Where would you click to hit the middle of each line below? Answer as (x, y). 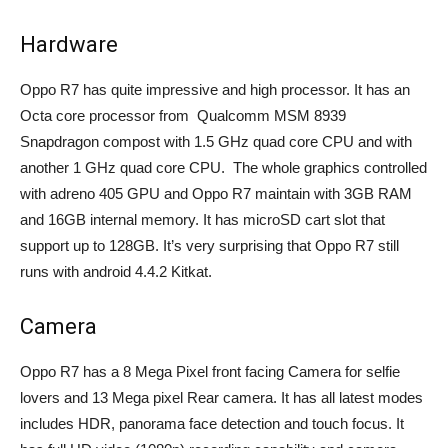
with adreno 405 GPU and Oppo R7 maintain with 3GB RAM (216, 193)
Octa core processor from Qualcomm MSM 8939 (183, 115)
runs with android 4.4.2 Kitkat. (116, 271)
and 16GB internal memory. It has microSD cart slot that (202, 219)
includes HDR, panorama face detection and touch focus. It (212, 423)
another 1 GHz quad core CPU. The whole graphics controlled (223, 167)
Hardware (69, 44)
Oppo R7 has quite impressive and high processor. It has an (215, 89)
